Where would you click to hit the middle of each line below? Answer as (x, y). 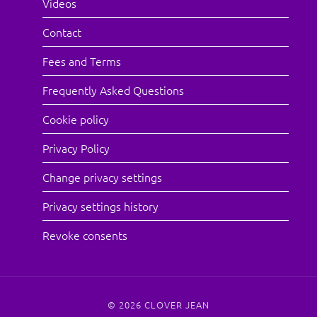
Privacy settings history (101, 206)
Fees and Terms (82, 61)
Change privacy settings (103, 177)
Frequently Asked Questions (114, 90)
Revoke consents (85, 235)
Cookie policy (76, 119)
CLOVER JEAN (177, 305)
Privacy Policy (76, 148)
